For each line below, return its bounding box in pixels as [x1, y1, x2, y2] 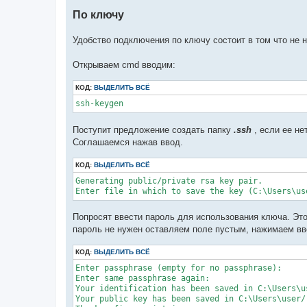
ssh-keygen [75, 99, 123, 109]
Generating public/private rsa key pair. [75, 175, 262, 186]
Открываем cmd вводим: [73, 60, 175, 71]
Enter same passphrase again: [75, 273, 210, 284]
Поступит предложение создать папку [73, 124, 234, 135]
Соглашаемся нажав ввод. [73, 136, 183, 147]
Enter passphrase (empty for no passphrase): [75, 263, 282, 273]
